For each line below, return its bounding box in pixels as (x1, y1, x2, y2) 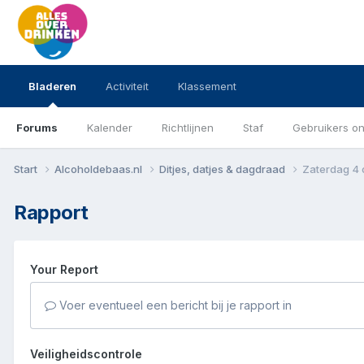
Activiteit (106, 80, 149, 93)
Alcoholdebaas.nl (54, 162, 145, 175)
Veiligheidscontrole (30, 346, 142, 361)
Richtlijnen (162, 121, 214, 134)
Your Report (30, 262, 98, 276)
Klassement (178, 80, 236, 93)
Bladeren (28, 80, 76, 93)
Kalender (87, 121, 132, 134)
